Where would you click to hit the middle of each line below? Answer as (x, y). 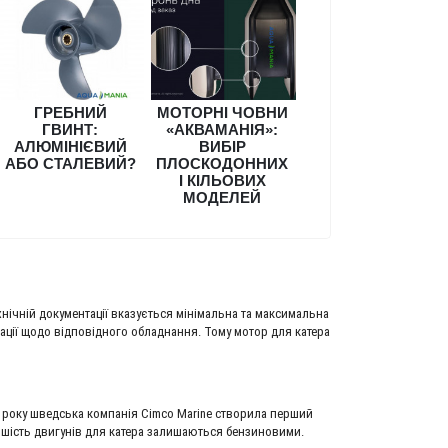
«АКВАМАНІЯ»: (222, 129)
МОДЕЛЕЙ (222, 197)
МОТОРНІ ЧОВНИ (222, 112)
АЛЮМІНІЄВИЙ (70, 146)
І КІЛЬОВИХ (222, 180)
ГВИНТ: (70, 129)
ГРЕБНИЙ (70, 112)
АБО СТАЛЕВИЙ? (70, 163)
